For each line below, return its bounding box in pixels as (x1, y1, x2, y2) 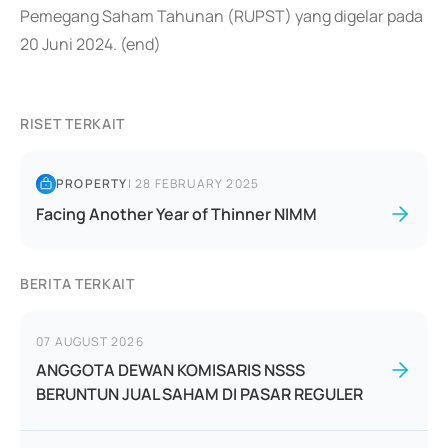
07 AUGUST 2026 (36, 333, 144, 350)
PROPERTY (56, 175, 128, 192)
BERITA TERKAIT (20, 274, 135, 293)
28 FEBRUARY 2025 (135, 175, 260, 192)
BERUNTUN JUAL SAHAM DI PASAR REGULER (36, 383, 363, 405)
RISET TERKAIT (20, 114, 126, 133)
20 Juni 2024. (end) (20, 33, 161, 55)
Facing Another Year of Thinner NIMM (36, 203, 317, 225)
